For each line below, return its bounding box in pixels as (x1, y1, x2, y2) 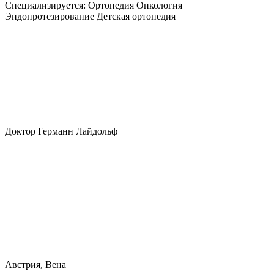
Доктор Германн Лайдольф (5, 125, 117, 136)
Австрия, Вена (5, 259, 66, 270)
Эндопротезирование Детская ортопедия (5, 10, 176, 21)
